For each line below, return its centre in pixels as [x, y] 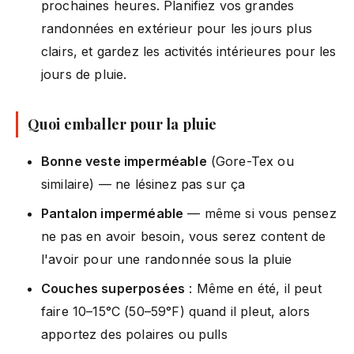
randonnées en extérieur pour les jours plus [177, 28]
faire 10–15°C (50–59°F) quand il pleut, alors [176, 311]
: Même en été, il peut [253, 288]
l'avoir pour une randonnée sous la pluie [167, 259]
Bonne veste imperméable [124, 161]
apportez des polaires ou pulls [134, 334]
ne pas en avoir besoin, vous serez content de [184, 236]
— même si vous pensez [260, 213]
